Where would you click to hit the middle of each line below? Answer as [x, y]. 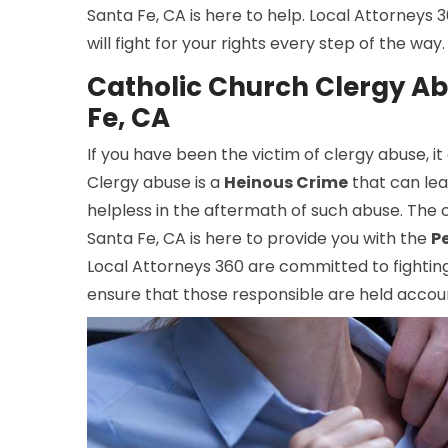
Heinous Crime [286, 183]
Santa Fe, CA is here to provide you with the [259, 239]
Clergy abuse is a [155, 183]
